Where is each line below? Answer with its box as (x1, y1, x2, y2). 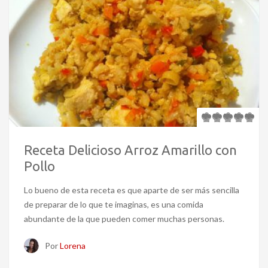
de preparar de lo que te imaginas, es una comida (24, 199, 203, 210)
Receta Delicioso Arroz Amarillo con (24, 142, 237, 158)
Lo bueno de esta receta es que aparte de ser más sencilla (24, 185, 239, 196)
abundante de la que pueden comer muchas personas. (24, 214, 224, 224)
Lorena (60, 240, 86, 251)
